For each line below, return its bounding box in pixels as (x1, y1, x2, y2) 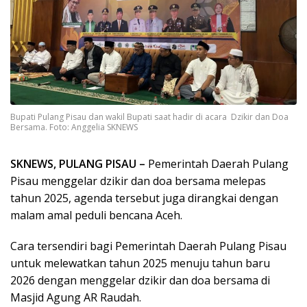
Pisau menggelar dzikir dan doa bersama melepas (10, 173, 266, 188)
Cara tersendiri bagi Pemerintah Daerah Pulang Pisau (10, 238, 286, 254)
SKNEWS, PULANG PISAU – (10, 156, 145, 171)
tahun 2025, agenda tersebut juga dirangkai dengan (10, 190, 278, 206)
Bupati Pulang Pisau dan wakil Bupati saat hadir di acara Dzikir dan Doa (10, 110, 288, 123)
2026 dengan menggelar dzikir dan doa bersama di (10, 272, 270, 288)
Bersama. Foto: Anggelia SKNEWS (10, 121, 138, 133)
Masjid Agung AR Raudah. (10, 289, 141, 305)
